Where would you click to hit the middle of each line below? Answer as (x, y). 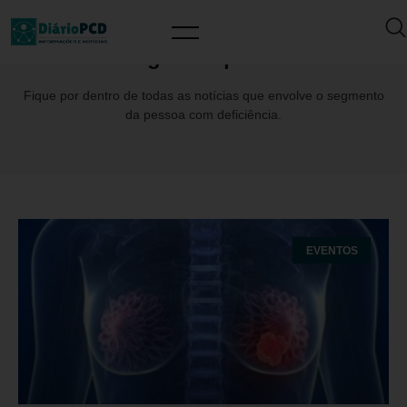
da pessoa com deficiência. (203, 114)
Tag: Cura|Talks (203, 57)
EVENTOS (332, 250)
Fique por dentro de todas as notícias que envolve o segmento (203, 95)
